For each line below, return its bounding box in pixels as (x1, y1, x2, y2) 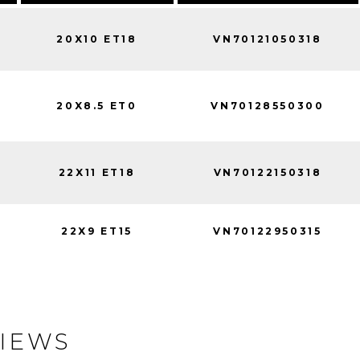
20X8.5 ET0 (56, 99, 137, 112)
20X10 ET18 (56, 32, 137, 45)
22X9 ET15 (61, 224, 133, 237)
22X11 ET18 (58, 166, 136, 178)
